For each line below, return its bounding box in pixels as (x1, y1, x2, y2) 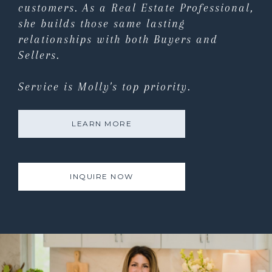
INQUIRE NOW (70, 171, 134, 181)
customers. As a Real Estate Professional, (18, 1, 253, 14)
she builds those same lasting (18, 17, 185, 30)
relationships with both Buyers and (18, 33, 218, 46)
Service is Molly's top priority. (18, 80, 191, 93)
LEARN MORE (72, 118, 132, 128)
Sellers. (18, 49, 60, 61)
